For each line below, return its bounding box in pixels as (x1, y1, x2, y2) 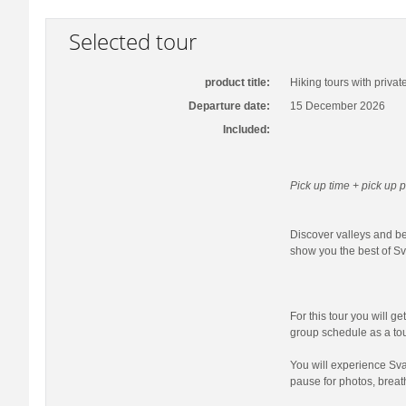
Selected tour (69, 26, 198, 56)
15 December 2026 (290, 100, 385, 112)
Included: (223, 123, 271, 136)
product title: (205, 76, 271, 89)
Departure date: (188, 100, 271, 112)
